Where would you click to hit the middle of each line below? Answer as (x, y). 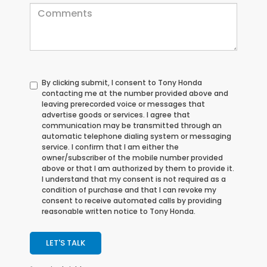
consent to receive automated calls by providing (132, 201)
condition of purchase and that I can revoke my (129, 190)
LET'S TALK (66, 243)
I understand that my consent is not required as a (134, 179)
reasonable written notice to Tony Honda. (119, 212)
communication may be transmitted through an (132, 126)
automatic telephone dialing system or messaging (136, 136)
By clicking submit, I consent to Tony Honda (122, 83)
